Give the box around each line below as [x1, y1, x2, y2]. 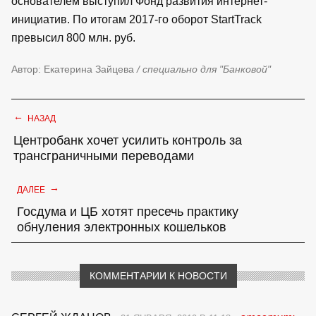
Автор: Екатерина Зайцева [11, 63, 137, 75]
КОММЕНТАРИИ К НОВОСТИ [89, 269, 227, 281]
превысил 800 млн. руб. [11, 31, 135, 44]
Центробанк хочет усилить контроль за [13, 133, 242, 147]
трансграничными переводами [13, 148, 194, 163]
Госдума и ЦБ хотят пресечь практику [17, 204, 238, 219]
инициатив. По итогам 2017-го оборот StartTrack [11, 13, 262, 25]
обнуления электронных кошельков [17, 219, 226, 234]
